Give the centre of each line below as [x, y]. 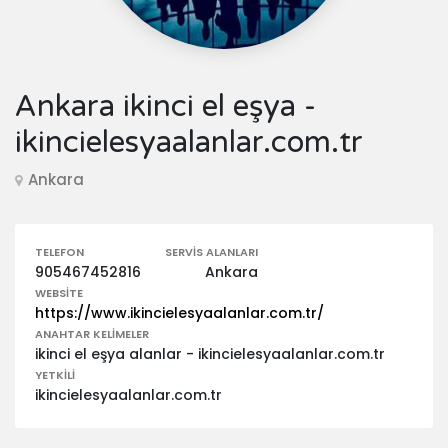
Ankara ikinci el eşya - [165, 106]
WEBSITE [59, 293]
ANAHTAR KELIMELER [92, 334]
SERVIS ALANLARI [211, 252]
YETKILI [55, 375]
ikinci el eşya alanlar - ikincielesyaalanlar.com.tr [210, 354]
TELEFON [59, 252]
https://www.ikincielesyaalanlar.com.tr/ [179, 313]
